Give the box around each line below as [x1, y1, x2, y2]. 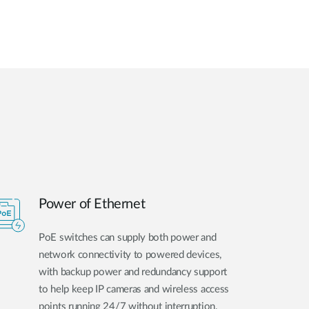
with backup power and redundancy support [39, 267, 227, 278]
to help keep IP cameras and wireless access [39, 284, 230, 295]
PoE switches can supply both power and [39, 232, 217, 243]
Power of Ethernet [39, 197, 146, 212]
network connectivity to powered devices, [39, 250, 221, 261]
